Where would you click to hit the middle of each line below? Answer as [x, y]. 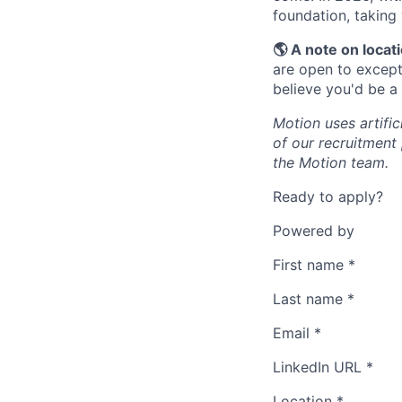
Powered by [314, 230]
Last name [308, 298]
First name [308, 264]
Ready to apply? [328, 196]
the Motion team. [331, 162]
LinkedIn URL [317, 367]
